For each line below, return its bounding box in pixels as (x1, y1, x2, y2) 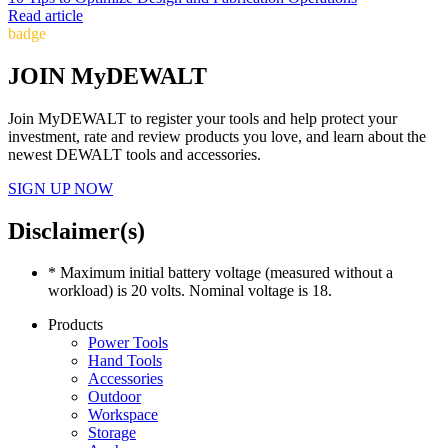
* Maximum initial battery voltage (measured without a (48, 264, 393, 282)
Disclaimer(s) (8, 217, 145, 244)
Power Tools (88, 334, 168, 352)
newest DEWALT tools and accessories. (8, 145, 261, 163)
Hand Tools (88, 352, 162, 370)
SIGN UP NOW (8, 179, 113, 197)
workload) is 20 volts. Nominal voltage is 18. (48, 282, 332, 300)
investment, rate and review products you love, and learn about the (8, 127, 426, 145)
